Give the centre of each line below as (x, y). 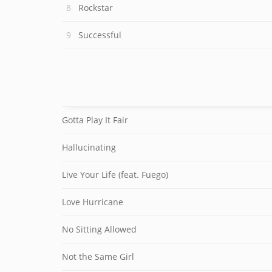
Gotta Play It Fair (95, 120)
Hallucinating (89, 147)
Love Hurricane (93, 202)
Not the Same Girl (98, 257)
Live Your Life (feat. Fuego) (115, 175)
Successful (100, 35)
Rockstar (96, 8)
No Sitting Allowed (99, 229)
